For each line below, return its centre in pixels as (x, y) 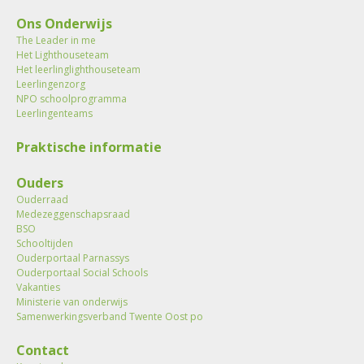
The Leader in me (56, 40)
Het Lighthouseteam (63, 54)
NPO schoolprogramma (71, 98)
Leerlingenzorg (51, 84)
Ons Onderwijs (64, 23)
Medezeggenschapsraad (73, 214)
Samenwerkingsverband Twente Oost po (110, 316)
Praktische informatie (89, 147)
